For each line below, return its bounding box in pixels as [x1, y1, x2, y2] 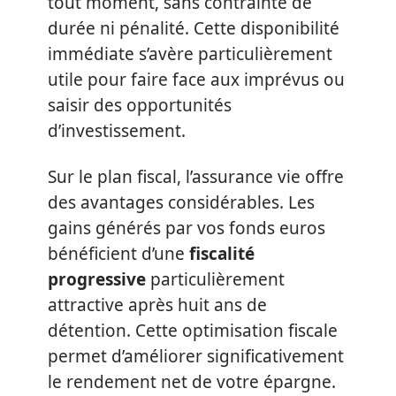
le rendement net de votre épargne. [48, 369, 336, 393]
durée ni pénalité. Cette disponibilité [48, 17, 339, 40]
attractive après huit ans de [48, 293, 267, 316]
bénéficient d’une [48, 241, 189, 265]
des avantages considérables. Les [48, 190, 315, 214]
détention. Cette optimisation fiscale [48, 318, 338, 342]
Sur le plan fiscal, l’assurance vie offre [48, 164, 344, 188]
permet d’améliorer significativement [48, 344, 344, 368]
